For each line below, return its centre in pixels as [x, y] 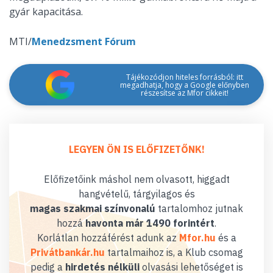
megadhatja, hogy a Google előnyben [184, 85]
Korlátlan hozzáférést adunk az [108, 238]
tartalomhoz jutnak [199, 208]
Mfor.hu [197, 238]
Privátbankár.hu [67, 252]
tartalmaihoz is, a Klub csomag [174, 252]
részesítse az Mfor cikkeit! [184, 93]
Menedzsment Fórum [84, 41]
